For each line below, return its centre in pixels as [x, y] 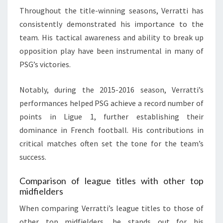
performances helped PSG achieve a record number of [111, 103]
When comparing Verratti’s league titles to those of [111, 208]
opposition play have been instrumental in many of [111, 51]
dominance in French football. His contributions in [111, 130]
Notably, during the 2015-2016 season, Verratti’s [111, 89]
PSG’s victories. [45, 64]
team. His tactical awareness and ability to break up [111, 37]
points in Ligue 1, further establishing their [111, 116]
